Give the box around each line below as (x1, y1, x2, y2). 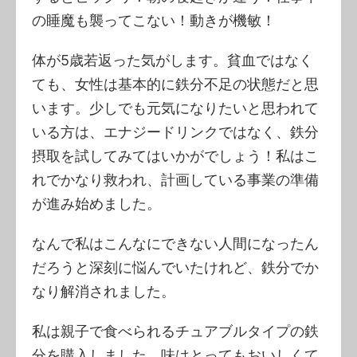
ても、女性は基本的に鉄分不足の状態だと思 (32, 75, 319, 92)
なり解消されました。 (32, 282, 175, 300)
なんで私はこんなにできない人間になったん (32, 234, 319, 252)
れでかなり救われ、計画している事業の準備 (32, 171, 319, 188)
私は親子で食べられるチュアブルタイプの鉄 (32, 322, 319, 339)
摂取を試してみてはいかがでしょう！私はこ (32, 147, 319, 164)
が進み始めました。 (32, 194, 161, 212)
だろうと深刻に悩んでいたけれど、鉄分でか (32, 258, 319, 276)
